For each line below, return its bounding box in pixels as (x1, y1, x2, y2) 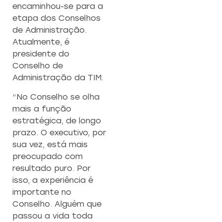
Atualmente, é (12, 37, 69, 47)
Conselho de (12, 61, 63, 71)
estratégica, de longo (12, 115, 101, 125)
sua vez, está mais (12, 139, 88, 149)
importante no (12, 187, 71, 197)
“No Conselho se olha (12, 92, 100, 102)
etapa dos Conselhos (12, 13, 101, 23)
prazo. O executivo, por (12, 127, 106, 137)
